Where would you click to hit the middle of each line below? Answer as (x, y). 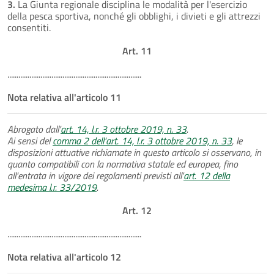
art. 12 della (207, 175)
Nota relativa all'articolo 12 (64, 257)
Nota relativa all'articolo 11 (64, 97)
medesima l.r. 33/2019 (52, 187)
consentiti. (29, 27)
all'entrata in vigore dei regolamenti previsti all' (95, 175)
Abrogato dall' (34, 129)
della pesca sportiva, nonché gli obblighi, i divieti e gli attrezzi (134, 16)
